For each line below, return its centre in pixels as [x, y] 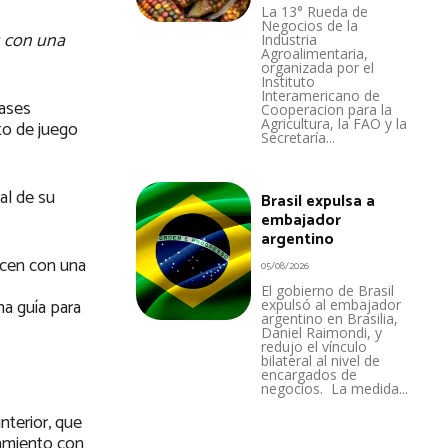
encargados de [309, 374]
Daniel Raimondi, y [322, 332]
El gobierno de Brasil [328, 290]
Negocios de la [310, 25]
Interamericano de [321, 95]
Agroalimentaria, [315, 53]
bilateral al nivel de [321, 360]
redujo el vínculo [314, 346]
